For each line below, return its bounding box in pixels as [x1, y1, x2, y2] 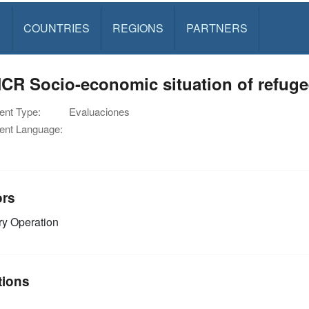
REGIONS [112, 20, 163, 36]
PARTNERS [186, 20, 248, 36]
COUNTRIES [23, 20, 90, 36]
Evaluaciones [69, 104, 130, 119]
